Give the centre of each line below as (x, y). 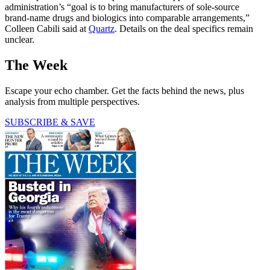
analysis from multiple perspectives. (72, 102)
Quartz (102, 29)
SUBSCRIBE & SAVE (50, 122)
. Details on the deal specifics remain (184, 29)
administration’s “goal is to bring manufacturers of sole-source (122, 7)
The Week (36, 65)
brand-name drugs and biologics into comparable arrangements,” (127, 18)
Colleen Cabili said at (47, 29)
